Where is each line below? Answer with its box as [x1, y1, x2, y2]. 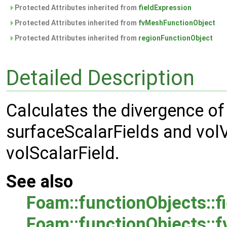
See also [6, 171, 73, 192]
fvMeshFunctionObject [138, 19, 215, 27]
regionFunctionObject [138, 34, 213, 42]
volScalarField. [6, 143, 120, 164]
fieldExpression [138, 4, 192, 12]
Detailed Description [6, 65, 195, 90]
